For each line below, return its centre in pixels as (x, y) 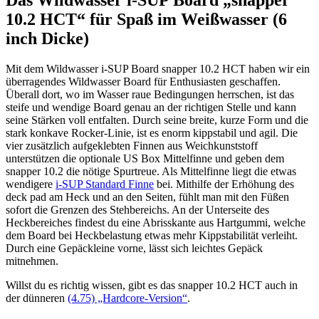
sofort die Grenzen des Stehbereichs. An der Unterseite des (137, 209)
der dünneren (37, 298)
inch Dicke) (47, 38)
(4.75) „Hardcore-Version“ (127, 298)
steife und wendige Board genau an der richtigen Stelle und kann (151, 107)
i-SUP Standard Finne (105, 184)
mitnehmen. (32, 261)
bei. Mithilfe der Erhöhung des (224, 184)
